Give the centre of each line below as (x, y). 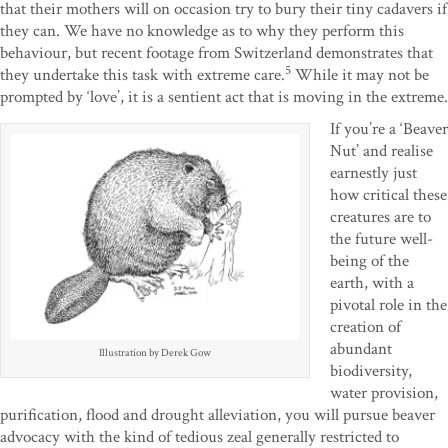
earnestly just (373, 173)
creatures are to (380, 217)
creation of (365, 327)
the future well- (381, 239)
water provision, (384, 393)
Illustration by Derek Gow (155, 353)
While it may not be (360, 75)
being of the (369, 261)
